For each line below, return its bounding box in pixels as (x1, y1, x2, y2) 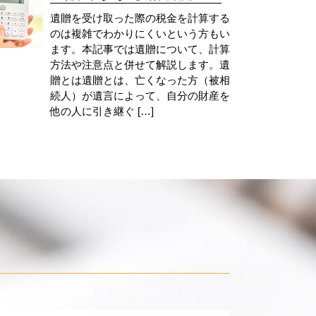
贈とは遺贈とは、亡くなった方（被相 (49, 73, 230, 86)
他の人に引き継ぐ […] (49, 104, 154, 117)
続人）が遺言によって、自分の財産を (49, 89, 230, 102)
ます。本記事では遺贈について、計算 (49, 42, 230, 55)
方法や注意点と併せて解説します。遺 (49, 58, 230, 71)
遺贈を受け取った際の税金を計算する (49, 11, 230, 24)
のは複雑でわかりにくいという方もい (49, 27, 230, 39)
